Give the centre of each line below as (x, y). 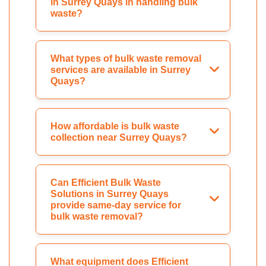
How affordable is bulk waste (115, 126)
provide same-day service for (116, 205)
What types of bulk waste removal (126, 59)
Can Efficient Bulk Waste (106, 183)
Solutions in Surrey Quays (110, 194)
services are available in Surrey (121, 70)
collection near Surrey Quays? (119, 138)
